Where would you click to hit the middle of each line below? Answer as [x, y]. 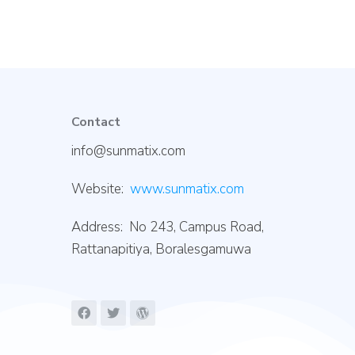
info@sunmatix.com [128, 151]
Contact [96, 122]
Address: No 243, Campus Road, [168, 227]
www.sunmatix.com [187, 189]
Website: [101, 189]
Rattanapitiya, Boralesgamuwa [161, 249]
